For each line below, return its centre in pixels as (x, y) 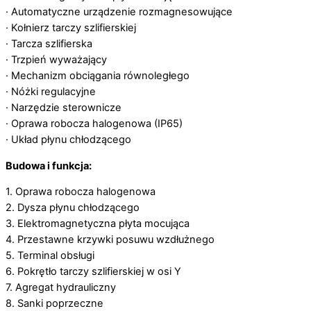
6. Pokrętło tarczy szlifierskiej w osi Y (93, 272)
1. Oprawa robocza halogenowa (81, 192)
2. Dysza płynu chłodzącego (73, 208)
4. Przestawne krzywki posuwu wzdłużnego (110, 240)
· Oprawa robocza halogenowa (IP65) (94, 124)
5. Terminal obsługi (50, 256)
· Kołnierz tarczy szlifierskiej (71, 28)
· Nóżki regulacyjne (51, 92)
